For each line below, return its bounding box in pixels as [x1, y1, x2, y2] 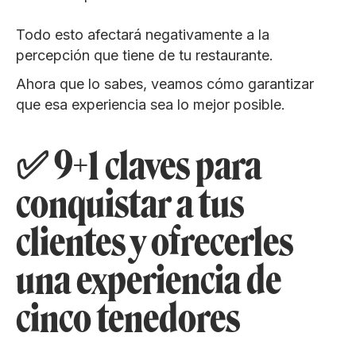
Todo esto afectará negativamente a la [16, 25, 269, 43]
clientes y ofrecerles [16, 219, 293, 265]
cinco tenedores [16, 295, 246, 341]
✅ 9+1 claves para [16, 142, 261, 188]
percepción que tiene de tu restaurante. [16, 46, 273, 64]
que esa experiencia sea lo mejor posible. [16, 95, 289, 113]
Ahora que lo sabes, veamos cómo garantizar [16, 75, 314, 92]
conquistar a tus [16, 180, 244, 226]
